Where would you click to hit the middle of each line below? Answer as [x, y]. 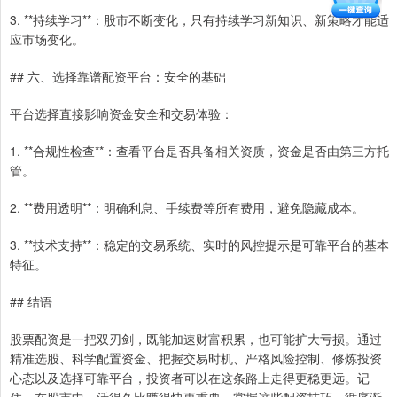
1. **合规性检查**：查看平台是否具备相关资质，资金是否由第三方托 [199, 150]
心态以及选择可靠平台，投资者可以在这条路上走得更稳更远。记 [190, 377]
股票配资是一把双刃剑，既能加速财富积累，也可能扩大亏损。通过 [196, 338]
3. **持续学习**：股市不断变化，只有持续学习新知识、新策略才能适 [199, 19]
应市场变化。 [47, 39]
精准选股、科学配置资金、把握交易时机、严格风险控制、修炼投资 [196, 358]
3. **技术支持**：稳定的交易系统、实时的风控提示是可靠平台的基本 [199, 244]
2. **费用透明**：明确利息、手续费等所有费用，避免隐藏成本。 [187, 207]
